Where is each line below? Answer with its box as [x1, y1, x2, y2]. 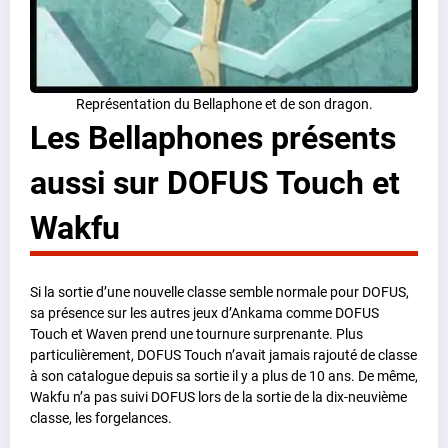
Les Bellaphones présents [30, 119, 396, 158]
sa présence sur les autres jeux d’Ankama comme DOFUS [30, 304, 379, 321]
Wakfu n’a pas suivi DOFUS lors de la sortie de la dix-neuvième [30, 388, 407, 405]
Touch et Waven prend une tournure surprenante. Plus [30, 325, 363, 342]
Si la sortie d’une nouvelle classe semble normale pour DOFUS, [30, 283, 409, 300]
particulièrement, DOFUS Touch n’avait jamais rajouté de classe [30, 346, 417, 363]
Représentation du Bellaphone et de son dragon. [75, 96, 373, 114]
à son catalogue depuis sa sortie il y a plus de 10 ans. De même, [30, 367, 418, 384]
